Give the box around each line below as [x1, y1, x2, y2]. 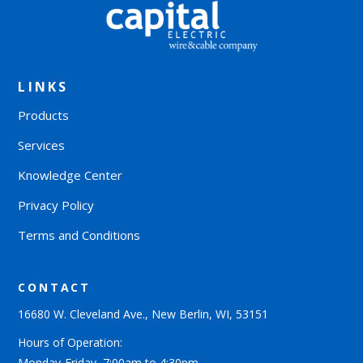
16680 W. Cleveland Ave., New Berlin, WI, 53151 [18, 305, 269, 322]
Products [18, 106, 70, 123]
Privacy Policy [18, 196, 95, 213]
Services [18, 136, 66, 153]
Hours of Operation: [18, 334, 123, 350]
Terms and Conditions [18, 226, 141, 243]
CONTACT [18, 279, 92, 295]
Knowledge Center [18, 166, 123, 183]
